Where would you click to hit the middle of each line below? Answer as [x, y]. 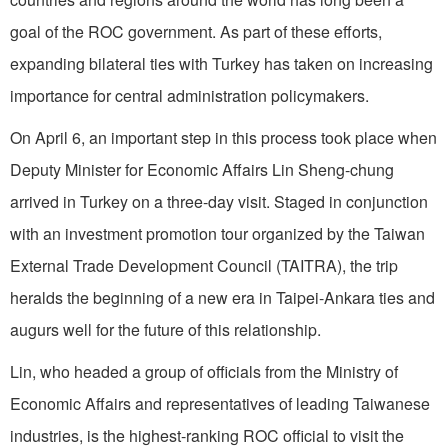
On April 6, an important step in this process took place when [223, 137]
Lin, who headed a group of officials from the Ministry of [204, 371]
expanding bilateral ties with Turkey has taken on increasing [221, 63]
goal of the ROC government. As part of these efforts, [196, 31]
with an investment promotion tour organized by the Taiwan [217, 233]
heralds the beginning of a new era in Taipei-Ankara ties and [222, 297]
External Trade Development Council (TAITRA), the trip [204, 265]
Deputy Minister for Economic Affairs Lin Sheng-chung [202, 169]
